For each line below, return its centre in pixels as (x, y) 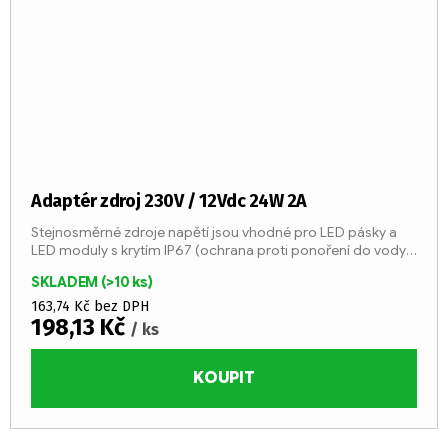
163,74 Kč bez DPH (90, 306)
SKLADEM (66, 281)
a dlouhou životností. (98, 267)
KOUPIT (224, 378)
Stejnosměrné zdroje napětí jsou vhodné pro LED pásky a (214, 231)
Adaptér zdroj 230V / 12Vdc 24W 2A (169, 200)
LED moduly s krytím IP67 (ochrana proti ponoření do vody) (221, 249)
